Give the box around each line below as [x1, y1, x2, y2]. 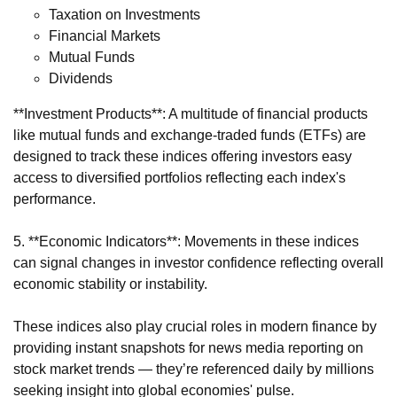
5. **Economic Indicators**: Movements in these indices [13, 233, 359, 249]
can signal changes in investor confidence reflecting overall [13, 254, 384, 270]
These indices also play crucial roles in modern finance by [13, 318, 377, 334]
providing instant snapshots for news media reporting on [13, 339, 363, 355]
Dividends [49, 70, 113, 86]
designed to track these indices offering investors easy [13, 148, 352, 164]
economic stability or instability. [13, 276, 207, 292]
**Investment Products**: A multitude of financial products [13, 105, 368, 121]
